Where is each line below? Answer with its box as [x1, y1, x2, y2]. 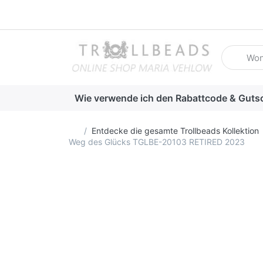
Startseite [78, 124, 116, 135]
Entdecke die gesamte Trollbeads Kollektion [91, 125, 259, 136]
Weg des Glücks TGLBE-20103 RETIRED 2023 [69, 136, 245, 147]
